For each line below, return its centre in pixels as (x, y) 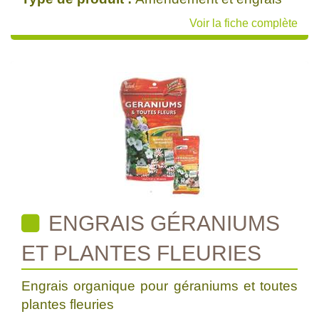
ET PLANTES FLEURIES (141, 253)
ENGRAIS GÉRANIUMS (161, 223)
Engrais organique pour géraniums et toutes (159, 286)
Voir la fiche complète (244, 23)
